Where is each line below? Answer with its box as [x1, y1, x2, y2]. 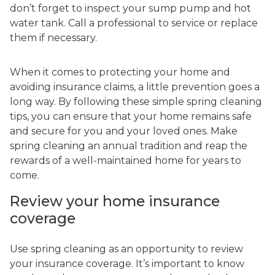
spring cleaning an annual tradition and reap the [10, 140, 247, 152]
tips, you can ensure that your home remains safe [10, 110, 252, 123]
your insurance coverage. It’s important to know [10, 258, 244, 270]
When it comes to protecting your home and [10, 66, 230, 79]
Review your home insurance [10, 192, 220, 211]
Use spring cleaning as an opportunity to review [10, 243, 243, 255]
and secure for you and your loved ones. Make [10, 125, 238, 137]
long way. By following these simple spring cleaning [10, 96, 262, 108]
